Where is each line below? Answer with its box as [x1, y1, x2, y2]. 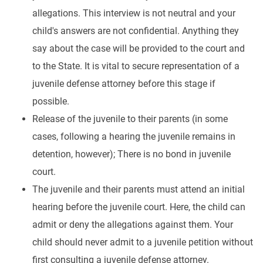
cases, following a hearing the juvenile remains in [32, 131, 235, 142]
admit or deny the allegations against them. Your [32, 219, 233, 230]
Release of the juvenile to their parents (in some [32, 113, 228, 124]
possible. [32, 96, 69, 107]
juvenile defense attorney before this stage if [32, 78, 215, 89]
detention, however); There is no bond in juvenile [32, 149, 231, 160]
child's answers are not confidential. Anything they [32, 25, 239, 36]
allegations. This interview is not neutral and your [32, 8, 235, 19]
